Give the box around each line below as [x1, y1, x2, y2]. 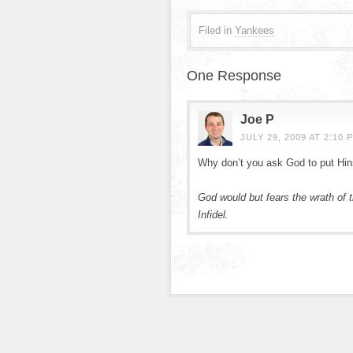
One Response [187, 68, 281, 84]
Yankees [235, 24, 274, 36]
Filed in [199, 24, 232, 36]
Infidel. [198, 209, 229, 221]
